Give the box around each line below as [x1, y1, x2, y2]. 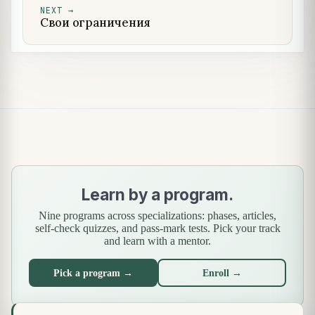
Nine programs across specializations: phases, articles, [39, 210, 276, 222]
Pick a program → [53, 266, 133, 278]
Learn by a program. [82, 185, 233, 205]
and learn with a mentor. [104, 235, 211, 247]
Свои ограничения [40, 14, 150, 30]
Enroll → [202, 266, 242, 278]
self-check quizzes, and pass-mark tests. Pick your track [34, 222, 281, 235]
